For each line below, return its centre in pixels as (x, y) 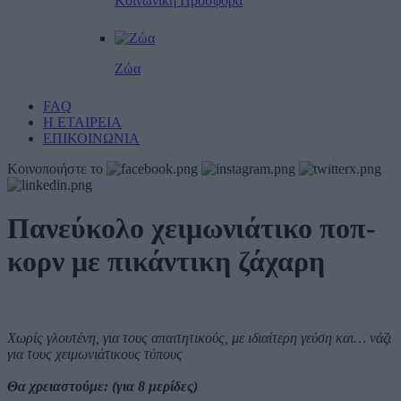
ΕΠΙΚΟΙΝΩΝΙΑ (91, 138)
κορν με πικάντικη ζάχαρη (166, 262)
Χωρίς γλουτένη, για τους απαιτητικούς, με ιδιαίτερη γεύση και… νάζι (199, 337)
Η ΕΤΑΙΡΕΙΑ (82, 122)
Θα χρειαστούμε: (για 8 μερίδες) (102, 386)
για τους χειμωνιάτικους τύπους (95, 354)
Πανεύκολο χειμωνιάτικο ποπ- (192, 229)
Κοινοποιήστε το (55, 168)
